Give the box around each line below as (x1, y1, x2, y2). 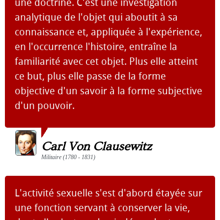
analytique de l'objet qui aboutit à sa (15, 11, 178, 23)
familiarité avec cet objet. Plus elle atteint (15, 55, 198, 67)
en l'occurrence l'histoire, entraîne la (15, 41, 177, 53)
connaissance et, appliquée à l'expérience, (15, 26, 202, 38)
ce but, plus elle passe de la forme (15, 70, 166, 82)
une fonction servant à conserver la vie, (15, 202, 190, 214)
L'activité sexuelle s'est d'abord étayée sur (15, 187, 202, 199)
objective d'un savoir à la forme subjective (15, 85, 202, 97)
